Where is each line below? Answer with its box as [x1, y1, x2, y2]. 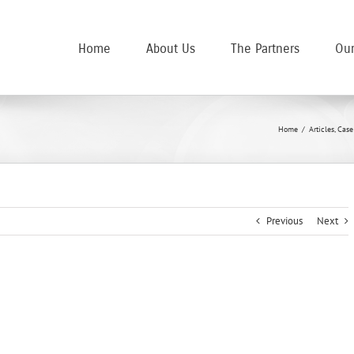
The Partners [231, 40, 299, 56]
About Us [146, 40, 195, 56]
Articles [309, 124, 334, 134]
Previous [266, 214, 303, 228]
